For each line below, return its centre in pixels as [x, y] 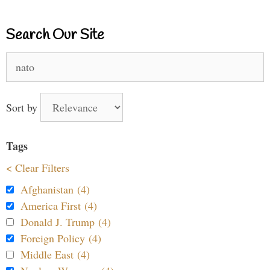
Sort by [23, 107]
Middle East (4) [55, 254]
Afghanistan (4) [55, 189]
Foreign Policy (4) [61, 238]
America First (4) [59, 205]
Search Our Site [55, 35]
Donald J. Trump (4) [66, 221]
